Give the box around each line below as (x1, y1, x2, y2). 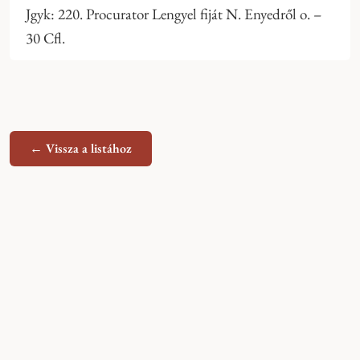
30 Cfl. (26, 28, 65, 49)
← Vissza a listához (30, 140, 132, 157)
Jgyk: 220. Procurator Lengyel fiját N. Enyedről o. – (26, 4, 321, 25)
